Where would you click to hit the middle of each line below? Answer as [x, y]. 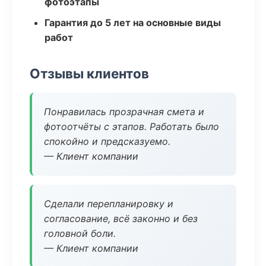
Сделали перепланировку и [109, 204]
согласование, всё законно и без [121, 218]
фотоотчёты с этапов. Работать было [132, 126]
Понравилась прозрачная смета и [124, 112]
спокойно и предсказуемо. [107, 141]
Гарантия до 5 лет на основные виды [133, 23]
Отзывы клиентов [89, 73]
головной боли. [80, 233]
